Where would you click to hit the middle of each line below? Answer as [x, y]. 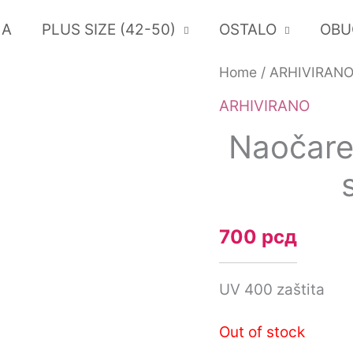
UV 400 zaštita [271, 290]
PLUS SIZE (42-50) [108, 30]
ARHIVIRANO [264, 106]
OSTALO [247, 30]
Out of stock [262, 333]
